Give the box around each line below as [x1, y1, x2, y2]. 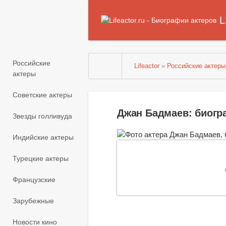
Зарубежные [13, 197, 54, 205]
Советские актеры [13, 91, 72, 99]
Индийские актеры [13, 133, 74, 142]
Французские [13, 176, 55, 184]
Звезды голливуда [13, 112, 72, 121]
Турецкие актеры [13, 154, 69, 163]
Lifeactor [134, 63, 160, 70]
